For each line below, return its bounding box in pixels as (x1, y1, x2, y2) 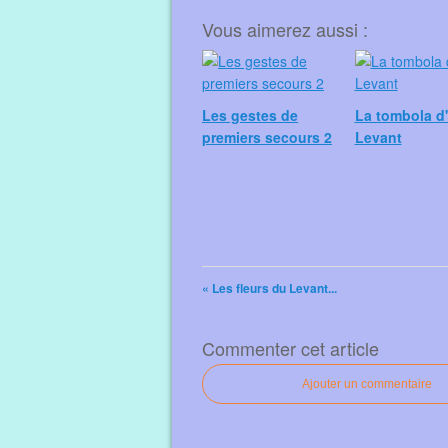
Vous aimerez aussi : (202, 16, 368, 42)
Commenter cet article (202, 335, 379, 361)
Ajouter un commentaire (302, 377, 432, 391)
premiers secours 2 (202, 127, 332, 147)
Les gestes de (202, 105, 298, 125)
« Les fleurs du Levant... (202, 279, 337, 297)
